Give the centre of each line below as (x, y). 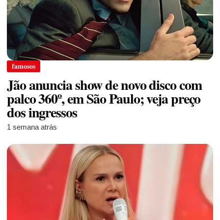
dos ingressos (42, 112)
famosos (24, 66)
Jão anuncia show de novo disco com (104, 85)
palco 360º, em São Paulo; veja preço (104, 99)
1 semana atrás (32, 127)
